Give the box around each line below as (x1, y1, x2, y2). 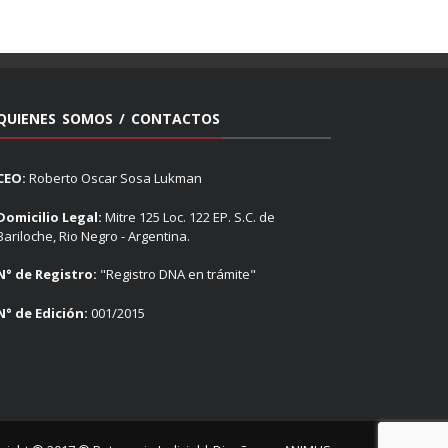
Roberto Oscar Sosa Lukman (29, 169, 202, 187)
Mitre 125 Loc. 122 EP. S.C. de (102, 207, 275, 226)
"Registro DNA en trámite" (97, 265, 256, 283)
